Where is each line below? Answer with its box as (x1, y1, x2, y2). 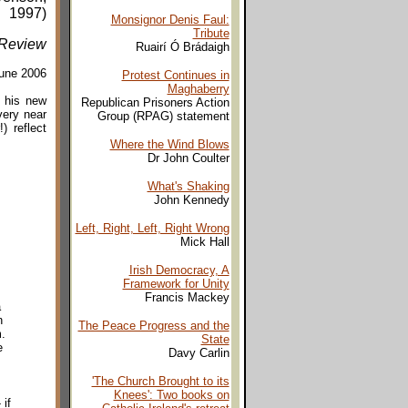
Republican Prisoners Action (80, 96, 229, 109)
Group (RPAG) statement (97, 109, 229, 123)
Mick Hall (179, 235, 229, 249)
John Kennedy (153, 193, 229, 207)
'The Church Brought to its (91, 374, 229, 388)
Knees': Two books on (113, 388, 229, 402)
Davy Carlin (168, 346, 229, 360)
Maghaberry (167, 82, 229, 96)
